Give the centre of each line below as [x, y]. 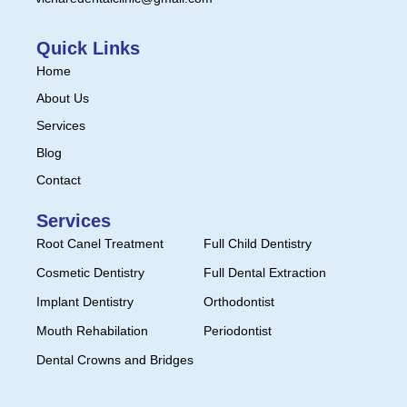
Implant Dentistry [85, 301]
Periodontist [238, 330]
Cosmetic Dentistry [90, 272]
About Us [63, 98]
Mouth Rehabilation [92, 330]
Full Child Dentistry [258, 243]
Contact [59, 179]
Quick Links [88, 48]
